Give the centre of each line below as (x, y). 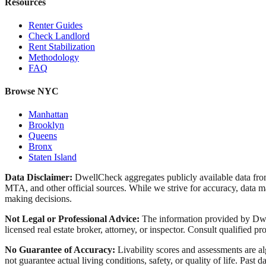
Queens (43, 136)
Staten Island (53, 157)
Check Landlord (59, 36)
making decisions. (38, 199)
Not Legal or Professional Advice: (72, 219)
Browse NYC (32, 91)
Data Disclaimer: (39, 178)
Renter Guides (56, 25)
